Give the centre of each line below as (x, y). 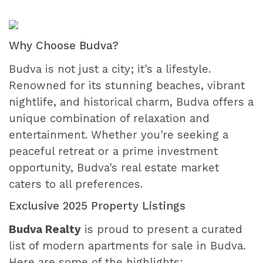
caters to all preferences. (76, 184)
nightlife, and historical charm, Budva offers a (131, 102)
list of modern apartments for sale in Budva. (127, 246)
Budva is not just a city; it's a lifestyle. (110, 69)
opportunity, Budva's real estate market (114, 168)
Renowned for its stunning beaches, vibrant (127, 85)
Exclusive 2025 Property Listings (97, 206)
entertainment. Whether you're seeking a (119, 135)
